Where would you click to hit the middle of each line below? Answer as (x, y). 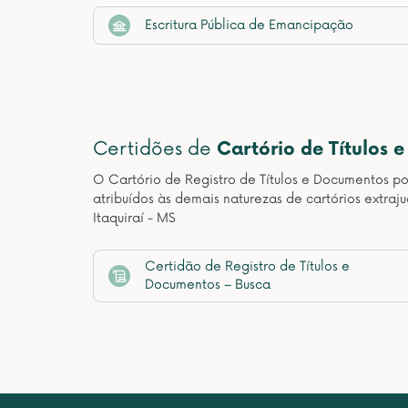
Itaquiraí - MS (134, 218)
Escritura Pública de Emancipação (249, 25)
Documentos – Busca (208, 285)
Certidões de (155, 149)
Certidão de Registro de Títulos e (247, 266)
